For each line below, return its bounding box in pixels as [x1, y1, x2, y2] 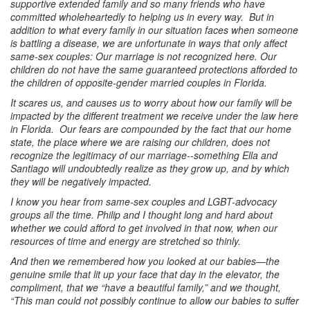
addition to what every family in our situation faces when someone [10, 22, 298, 37]
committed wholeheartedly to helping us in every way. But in [10, 9, 274, 24]
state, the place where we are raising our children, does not [10, 134, 270, 149]
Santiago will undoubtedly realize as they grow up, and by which [10, 161, 289, 175]
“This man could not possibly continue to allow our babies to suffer [10, 293, 299, 307]
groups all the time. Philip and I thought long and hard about [10, 207, 273, 221]
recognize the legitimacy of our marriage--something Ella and [10, 147, 277, 162]
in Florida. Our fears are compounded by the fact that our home [10, 121, 291, 136]
